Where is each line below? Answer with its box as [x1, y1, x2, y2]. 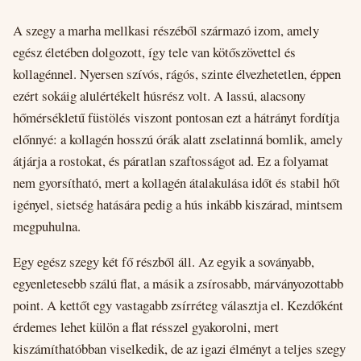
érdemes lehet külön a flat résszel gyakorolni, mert [13, 317, 279, 336]
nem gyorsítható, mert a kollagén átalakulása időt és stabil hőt [13, 172, 340, 192]
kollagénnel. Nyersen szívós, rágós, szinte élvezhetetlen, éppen [13, 64, 341, 83]
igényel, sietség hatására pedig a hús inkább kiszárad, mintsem [13, 194, 342, 214]
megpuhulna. [13, 216, 81, 235]
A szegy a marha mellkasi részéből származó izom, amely [13, 20, 319, 39]
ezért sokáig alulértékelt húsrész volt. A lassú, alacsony [13, 85, 305, 105]
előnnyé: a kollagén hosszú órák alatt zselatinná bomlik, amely [13, 129, 342, 148]
